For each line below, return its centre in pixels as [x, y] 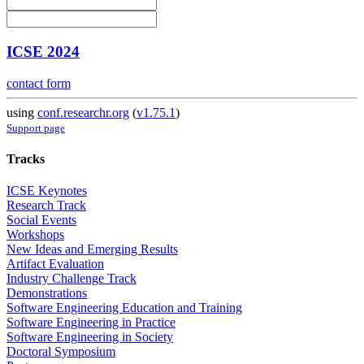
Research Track [46, 206]
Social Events [41, 220]
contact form [39, 83]
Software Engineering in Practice [91, 323]
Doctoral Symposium [61, 352]
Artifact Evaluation [55, 264]
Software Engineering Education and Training [124, 308]
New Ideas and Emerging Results [92, 249]
